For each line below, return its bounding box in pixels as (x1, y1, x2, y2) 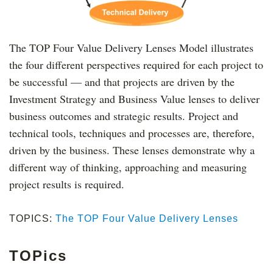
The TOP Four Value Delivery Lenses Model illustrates (9, 40, 253, 55)
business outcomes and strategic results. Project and (9, 108, 238, 124)
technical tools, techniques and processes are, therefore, (9, 126, 255, 141)
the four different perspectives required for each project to (9, 57, 263, 73)
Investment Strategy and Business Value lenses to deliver (9, 91, 260, 107)
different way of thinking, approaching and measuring (9, 160, 247, 175)
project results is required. (9, 177, 124, 192)
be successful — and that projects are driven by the (9, 74, 235, 90)
